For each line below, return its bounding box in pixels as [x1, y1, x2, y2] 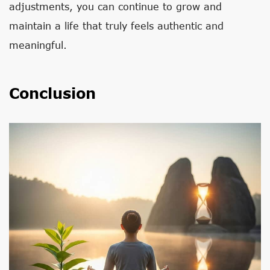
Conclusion [9, 84, 96, 102]
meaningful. [9, 39, 67, 51]
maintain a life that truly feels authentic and [9, 20, 224, 31]
